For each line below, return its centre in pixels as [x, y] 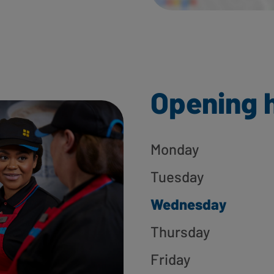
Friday [170, 259]
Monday [175, 149]
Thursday [180, 232]
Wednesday [188, 204]
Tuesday [177, 177]
